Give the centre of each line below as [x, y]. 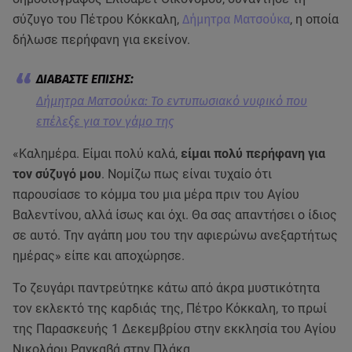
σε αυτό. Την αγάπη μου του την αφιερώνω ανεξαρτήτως [175, 236]
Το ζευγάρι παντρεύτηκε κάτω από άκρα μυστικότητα [166, 288]
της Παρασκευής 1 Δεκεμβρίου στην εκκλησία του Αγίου [174, 329]
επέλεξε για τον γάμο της [105, 122]
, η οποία [314, 20]
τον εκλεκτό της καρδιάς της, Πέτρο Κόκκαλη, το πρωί [170, 309]
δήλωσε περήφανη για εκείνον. [101, 40]
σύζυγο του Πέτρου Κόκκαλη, [97, 20]
